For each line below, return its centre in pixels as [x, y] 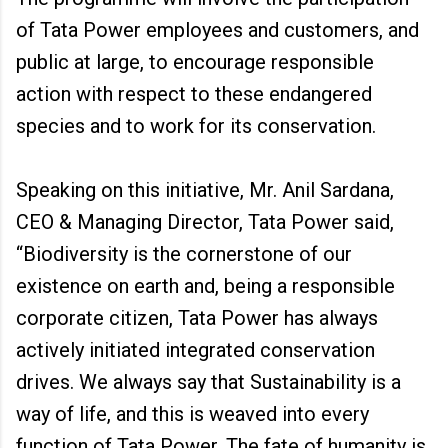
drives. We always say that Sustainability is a [208, 382]
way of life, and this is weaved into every [192, 414]
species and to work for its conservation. [196, 126]
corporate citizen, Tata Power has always [197, 318]
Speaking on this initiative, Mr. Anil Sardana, [205, 190]
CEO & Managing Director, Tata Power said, [205, 222]
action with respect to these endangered [194, 94]
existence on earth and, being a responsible [205, 286]
